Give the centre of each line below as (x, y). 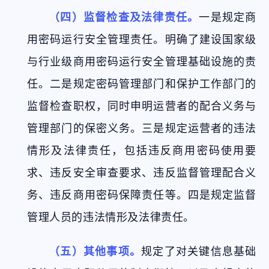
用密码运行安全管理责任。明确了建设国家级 (142, 39)
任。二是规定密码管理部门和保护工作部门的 (142, 84)
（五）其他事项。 (95, 251)
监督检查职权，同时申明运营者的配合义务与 (142, 106)
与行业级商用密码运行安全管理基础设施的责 (142, 62)
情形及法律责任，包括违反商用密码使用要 (142, 150)
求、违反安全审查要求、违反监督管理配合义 (142, 173)
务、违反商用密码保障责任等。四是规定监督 (142, 195)
